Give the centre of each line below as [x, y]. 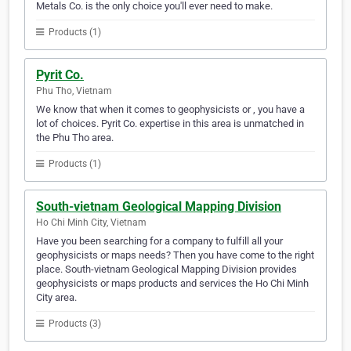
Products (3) [74, 324]
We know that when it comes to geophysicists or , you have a [170, 110]
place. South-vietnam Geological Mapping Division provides [166, 270]
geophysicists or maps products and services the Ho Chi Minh [172, 284]
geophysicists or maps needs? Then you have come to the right [175, 255]
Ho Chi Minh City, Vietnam [91, 223]
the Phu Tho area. [75, 138]
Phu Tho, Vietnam [74, 91]
